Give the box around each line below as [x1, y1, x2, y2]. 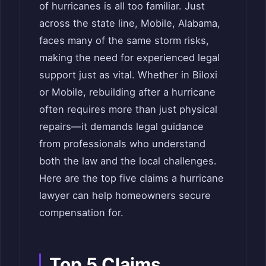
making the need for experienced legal [39, 51, 220, 64]
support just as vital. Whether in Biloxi [39, 68, 217, 81]
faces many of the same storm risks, [39, 34, 209, 46]
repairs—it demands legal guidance [39, 120, 204, 132]
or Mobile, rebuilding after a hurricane [39, 85, 216, 98]
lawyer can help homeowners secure [39, 189, 211, 201]
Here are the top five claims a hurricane [39, 172, 224, 184]
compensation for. [39, 206, 123, 218]
